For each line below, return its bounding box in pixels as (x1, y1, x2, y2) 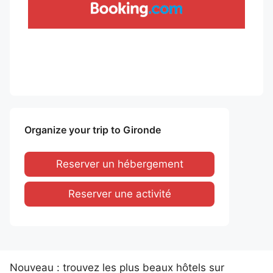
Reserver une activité (68, 187, 171, 200)
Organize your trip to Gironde (24, 123, 161, 136)
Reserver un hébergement (55, 157, 183, 170)
